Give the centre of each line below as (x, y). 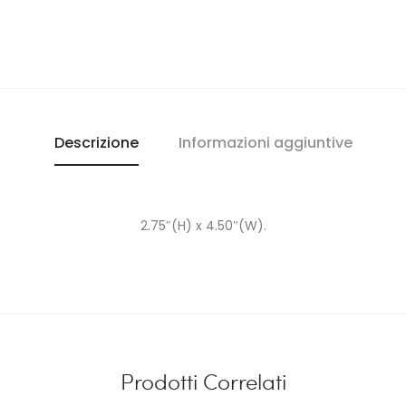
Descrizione (96, 142)
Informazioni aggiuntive (265, 142)
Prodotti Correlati (203, 381)
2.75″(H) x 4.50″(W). (203, 225)
